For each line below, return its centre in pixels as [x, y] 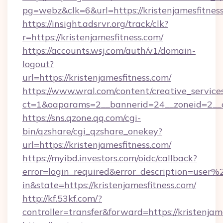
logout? [38, 64]
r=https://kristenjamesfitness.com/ [93, 37]
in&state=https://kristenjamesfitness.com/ [109, 185]
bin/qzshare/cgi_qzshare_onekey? [92, 131]
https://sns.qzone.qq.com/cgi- [82, 118]
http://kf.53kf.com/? [62, 198]
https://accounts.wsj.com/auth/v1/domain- [109, 51]
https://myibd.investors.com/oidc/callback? [110, 158]
